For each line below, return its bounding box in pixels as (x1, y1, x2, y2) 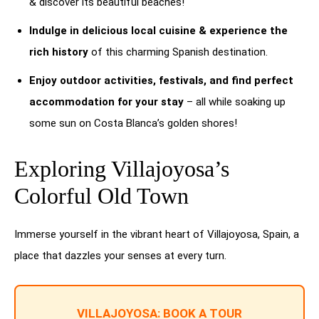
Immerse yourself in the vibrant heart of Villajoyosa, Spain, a (14, 228, 299, 241)
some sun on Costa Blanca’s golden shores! (29, 117, 237, 130)
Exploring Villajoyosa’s (14, 156, 229, 182)
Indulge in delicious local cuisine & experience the (29, 24, 288, 38)
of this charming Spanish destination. (88, 46, 268, 59)
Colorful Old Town (14, 183, 189, 209)
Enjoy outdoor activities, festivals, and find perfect (29, 74, 293, 88)
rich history (29, 46, 88, 59)
